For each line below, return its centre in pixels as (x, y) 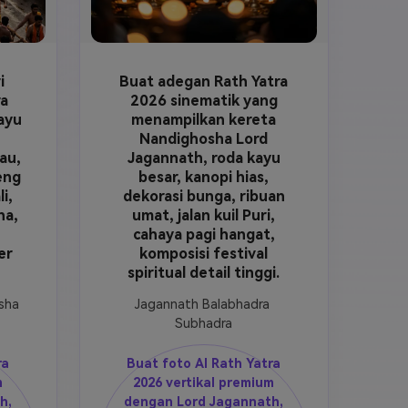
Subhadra (204, 324)
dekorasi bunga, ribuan (204, 197)
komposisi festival (204, 254)
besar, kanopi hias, (204, 178)
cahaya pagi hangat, (204, 235)
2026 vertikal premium (204, 383)
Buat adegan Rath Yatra (204, 82)
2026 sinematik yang (204, 101)
